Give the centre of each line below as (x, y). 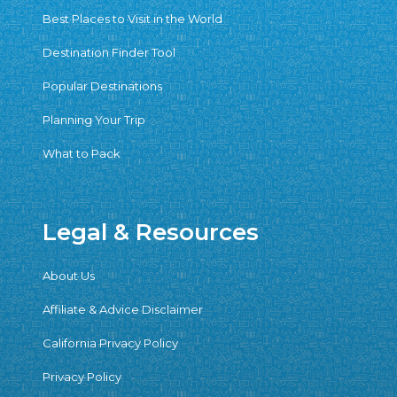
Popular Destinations (102, 86)
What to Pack (82, 153)
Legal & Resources (151, 232)
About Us (69, 276)
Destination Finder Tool (109, 52)
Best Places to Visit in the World (132, 19)
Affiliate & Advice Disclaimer (123, 309)
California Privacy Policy (110, 343)
